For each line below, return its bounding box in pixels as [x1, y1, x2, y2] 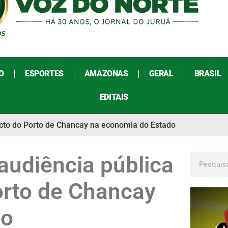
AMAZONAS [84, 69, 128, 79]
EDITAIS [99, 92, 129, 102]
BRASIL [194, 69, 221, 79]
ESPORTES [24, 69, 64, 79]
